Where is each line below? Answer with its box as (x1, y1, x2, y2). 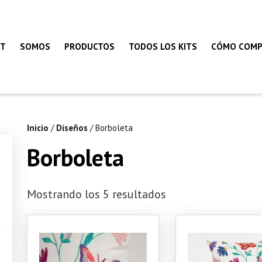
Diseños (56, 122, 88, 133)
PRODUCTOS (64, 41, 115, 52)
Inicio (27, 122, 49, 133)
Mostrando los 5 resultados (27, 187, 166, 202)
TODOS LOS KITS (129, 41, 197, 52)
